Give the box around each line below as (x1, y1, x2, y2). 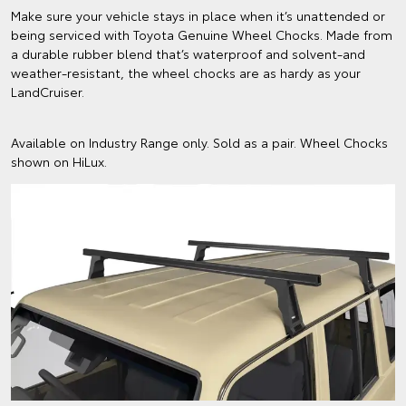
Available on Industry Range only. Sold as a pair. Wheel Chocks (11, 133, 388, 152)
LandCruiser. (11, 82, 84, 101)
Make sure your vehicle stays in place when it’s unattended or (11, 6, 385, 25)
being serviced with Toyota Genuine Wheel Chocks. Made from (11, 25, 392, 44)
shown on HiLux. (11, 152, 107, 171)
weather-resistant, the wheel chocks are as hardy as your (11, 63, 361, 82)
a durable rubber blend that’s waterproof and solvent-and (11, 44, 365, 63)
